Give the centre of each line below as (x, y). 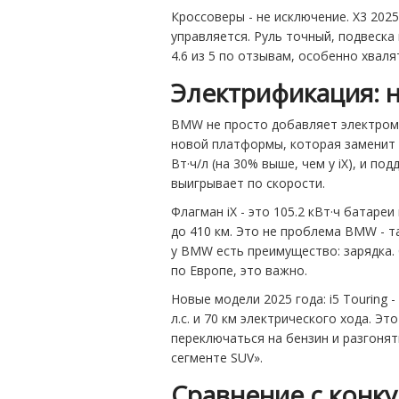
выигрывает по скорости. (248, 183)
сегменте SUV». (217, 358)
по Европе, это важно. (239, 271)
